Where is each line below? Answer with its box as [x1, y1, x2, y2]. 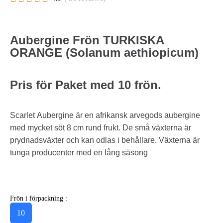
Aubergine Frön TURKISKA [10, 33, 164, 47]
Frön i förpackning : [10, 194, 67, 202]
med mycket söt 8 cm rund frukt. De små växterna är [10, 123, 191, 132]
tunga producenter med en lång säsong [10, 148, 148, 157]
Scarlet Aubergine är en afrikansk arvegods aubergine [10, 111, 200, 119]
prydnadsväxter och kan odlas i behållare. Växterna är [10, 135, 200, 144]
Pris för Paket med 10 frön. [10, 78, 161, 92]
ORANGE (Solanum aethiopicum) [10, 45, 199, 59]
